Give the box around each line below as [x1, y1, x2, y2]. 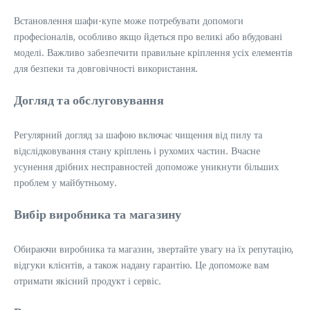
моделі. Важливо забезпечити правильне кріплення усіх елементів [14, 46, 293, 58]
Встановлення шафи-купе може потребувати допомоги [14, 15, 244, 26]
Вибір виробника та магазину [14, 206, 182, 221]
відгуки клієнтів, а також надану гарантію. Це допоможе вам [14, 259, 269, 271]
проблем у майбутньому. [14, 176, 117, 188]
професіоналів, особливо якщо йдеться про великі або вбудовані [14, 30, 282, 42]
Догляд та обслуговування [14, 91, 164, 107]
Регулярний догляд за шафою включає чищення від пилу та [14, 129, 262, 140]
